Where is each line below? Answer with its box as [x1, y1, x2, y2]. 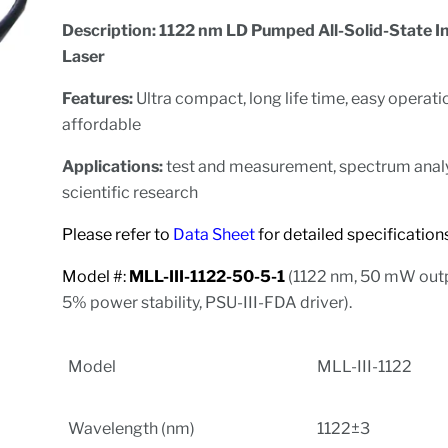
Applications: [62, 156, 164, 176]
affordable [62, 114, 142, 134]
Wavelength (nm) [68, 418, 196, 438]
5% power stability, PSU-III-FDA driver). [62, 292, 353, 312]
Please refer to [62, 224, 174, 244]
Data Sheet [173, 224, 259, 244]
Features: [62, 88, 137, 108]
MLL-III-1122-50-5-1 [129, 266, 286, 286]
